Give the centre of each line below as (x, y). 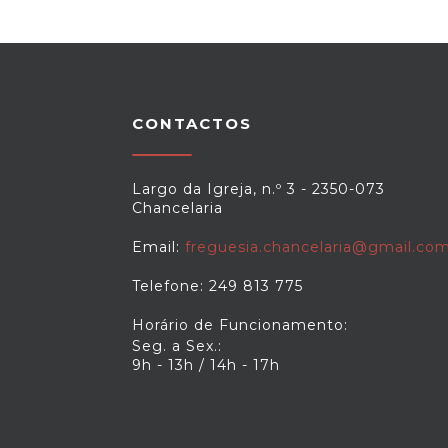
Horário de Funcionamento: (240, 325)
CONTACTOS (192, 123)
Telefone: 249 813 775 (217, 286)
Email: (158, 247)
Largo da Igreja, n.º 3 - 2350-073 (258, 189)
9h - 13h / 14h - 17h (206, 365)
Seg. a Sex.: (177, 346)
